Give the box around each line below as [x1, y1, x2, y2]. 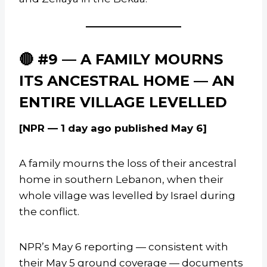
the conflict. [19, 206, 79, 218]
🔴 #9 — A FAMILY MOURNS [19, 51, 223, 69]
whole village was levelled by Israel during [19, 190, 235, 202]
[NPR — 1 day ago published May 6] [19, 122, 207, 135]
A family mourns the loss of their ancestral [19, 157, 237, 170]
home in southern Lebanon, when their [19, 173, 223, 186]
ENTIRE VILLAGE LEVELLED [19, 94, 227, 111]
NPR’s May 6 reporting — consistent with [19, 241, 228, 253]
